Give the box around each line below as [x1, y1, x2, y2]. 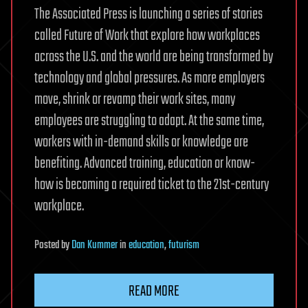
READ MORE [129, 280, 179, 304]
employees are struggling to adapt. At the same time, [34, 109, 264, 133]
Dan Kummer [71, 236, 118, 255]
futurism [168, 236, 199, 255]
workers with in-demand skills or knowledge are [34, 131, 248, 155]
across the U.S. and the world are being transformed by [34, 45, 273, 69]
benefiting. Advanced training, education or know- [34, 152, 255, 176]
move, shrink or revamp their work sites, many [34, 88, 235, 112]
